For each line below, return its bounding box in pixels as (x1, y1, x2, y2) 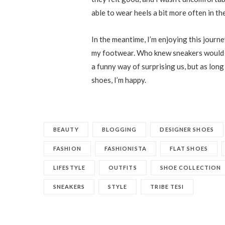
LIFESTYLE (53, 164, 85, 171)
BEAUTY (53, 126, 79, 133)
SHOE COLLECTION (160, 164, 221, 171)
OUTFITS (108, 164, 137, 171)
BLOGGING (101, 126, 137, 133)
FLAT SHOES (169, 145, 208, 152)
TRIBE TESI (150, 183, 184, 190)
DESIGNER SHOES (160, 126, 214, 133)
